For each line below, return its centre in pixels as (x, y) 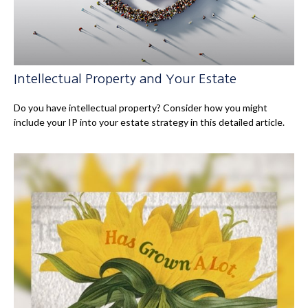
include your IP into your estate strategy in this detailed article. (149, 122)
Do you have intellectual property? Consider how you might (141, 107)
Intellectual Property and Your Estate (125, 78)
